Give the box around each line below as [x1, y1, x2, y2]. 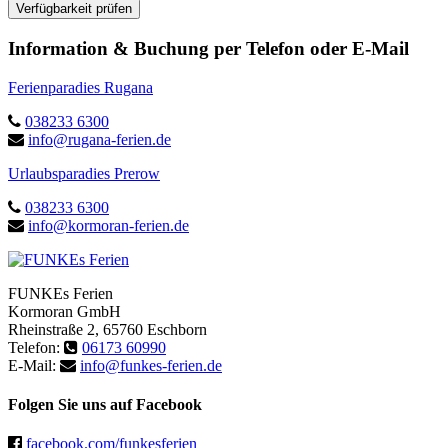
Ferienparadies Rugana [8, 78, 153, 96]
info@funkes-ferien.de [80, 356, 222, 374]
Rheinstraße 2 [8, 320, 95, 338]
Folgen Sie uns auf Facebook [8, 395, 202, 413]
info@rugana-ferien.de [28, 130, 171, 148]
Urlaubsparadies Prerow [8, 164, 160, 182]
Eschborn [147, 320, 207, 338]
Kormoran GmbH [8, 302, 121, 320]
